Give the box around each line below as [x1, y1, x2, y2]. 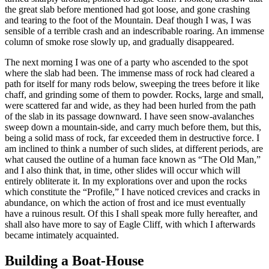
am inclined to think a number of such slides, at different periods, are [5, 143, 263, 154]
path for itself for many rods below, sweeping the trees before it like [5, 78, 259, 89]
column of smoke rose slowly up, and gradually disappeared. [5, 36, 234, 47]
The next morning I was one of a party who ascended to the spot [5, 56, 248, 67]
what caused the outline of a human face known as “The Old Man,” [5, 154, 261, 165]
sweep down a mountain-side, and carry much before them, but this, [5, 121, 261, 132]
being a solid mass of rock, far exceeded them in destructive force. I [5, 132, 259, 143]
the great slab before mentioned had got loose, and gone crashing [5, 4, 250, 14]
